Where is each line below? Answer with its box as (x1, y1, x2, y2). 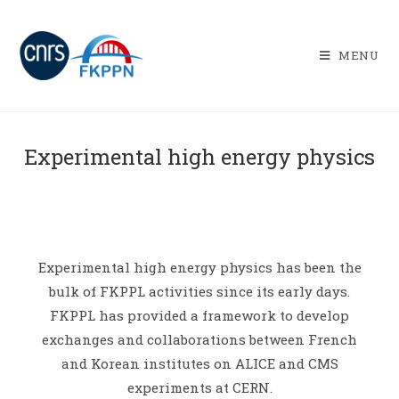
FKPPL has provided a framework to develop (50, 306, 349, 324)
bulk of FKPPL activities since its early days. (49, 282, 350, 300)
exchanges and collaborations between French (42, 330, 357, 348)
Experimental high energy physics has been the (37, 258, 362, 276)
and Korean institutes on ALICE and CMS (61, 354, 338, 372)
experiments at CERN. (126, 379, 273, 396)
